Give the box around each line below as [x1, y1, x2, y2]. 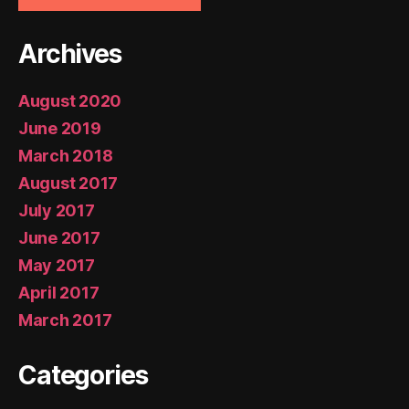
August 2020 [18, 91, 122, 111]
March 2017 [18, 310, 112, 330]
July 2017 [18, 201, 95, 221]
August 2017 [18, 173, 119, 194]
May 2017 [18, 256, 95, 276]
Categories [18, 360, 148, 392]
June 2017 [18, 228, 100, 248]
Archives [18, 38, 121, 70]
